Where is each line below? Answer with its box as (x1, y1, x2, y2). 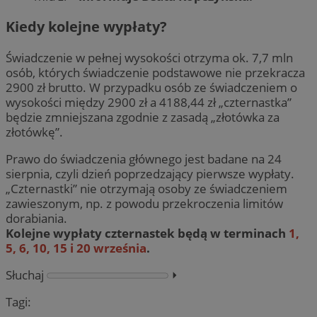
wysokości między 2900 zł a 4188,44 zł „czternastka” (6, 93, 292, 110)
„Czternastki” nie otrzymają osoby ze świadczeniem (6, 180, 287, 197)
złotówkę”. (6, 123, 63, 140)
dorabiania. (6, 209, 67, 226)
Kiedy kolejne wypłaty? (6, 17, 167, 37)
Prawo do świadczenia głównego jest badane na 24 (6, 150, 282, 167)
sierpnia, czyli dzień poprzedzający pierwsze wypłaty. (6, 165, 294, 182)
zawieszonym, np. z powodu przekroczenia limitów (6, 195, 283, 212)
